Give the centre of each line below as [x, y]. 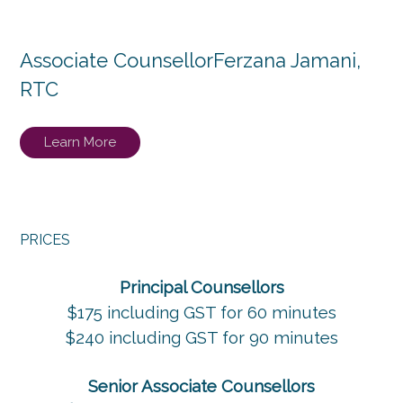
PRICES [45, 239]
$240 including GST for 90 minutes [201, 337]
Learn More [80, 142]
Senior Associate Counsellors [201, 385]
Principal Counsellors [201, 287]
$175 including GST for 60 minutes [201, 312]
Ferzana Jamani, [287, 60]
